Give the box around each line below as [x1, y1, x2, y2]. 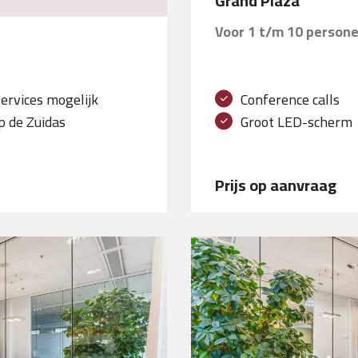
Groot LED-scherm [241, 108, 352, 135]
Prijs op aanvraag [215, 169, 336, 200]
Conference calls [241, 86, 340, 113]
